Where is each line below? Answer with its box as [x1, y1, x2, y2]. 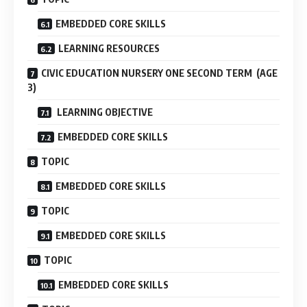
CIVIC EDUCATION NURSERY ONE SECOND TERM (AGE [41, 66, 278, 79]
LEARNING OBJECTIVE [55, 106, 153, 118]
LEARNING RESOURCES [58, 42, 160, 54]
